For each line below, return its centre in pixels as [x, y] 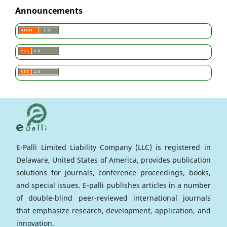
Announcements [49, 11]
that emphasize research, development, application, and [113, 211]
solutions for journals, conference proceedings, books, [113, 173]
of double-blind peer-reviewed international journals [113, 198]
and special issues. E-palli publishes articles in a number [113, 185]
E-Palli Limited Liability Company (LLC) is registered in [113, 147]
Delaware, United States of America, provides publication [113, 160]
